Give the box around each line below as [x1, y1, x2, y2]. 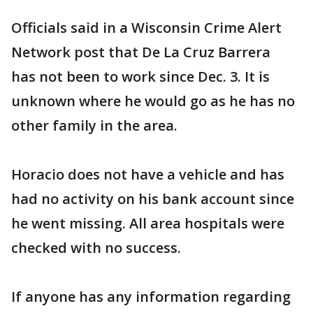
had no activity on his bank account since [11, 189, 294, 209]
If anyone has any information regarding [11, 287, 291, 307]
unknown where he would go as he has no [11, 92, 295, 111]
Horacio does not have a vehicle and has [11, 165, 284, 184]
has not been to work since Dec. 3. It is [11, 67, 270, 87]
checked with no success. [11, 238, 181, 258]
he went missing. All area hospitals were [11, 214, 284, 233]
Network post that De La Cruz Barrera [11, 43, 270, 62]
